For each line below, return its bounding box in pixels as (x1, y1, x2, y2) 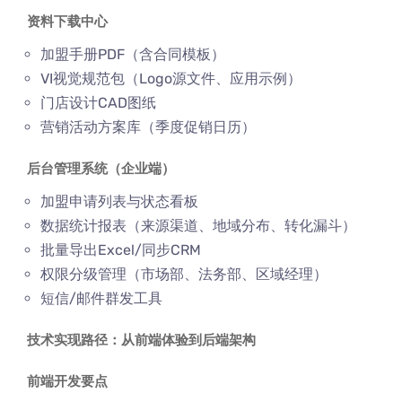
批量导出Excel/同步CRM (40, 241, 201, 258)
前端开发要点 (27, 373, 108, 389)
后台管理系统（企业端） (27, 161, 175, 177)
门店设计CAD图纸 (40, 94, 156, 111)
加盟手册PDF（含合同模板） (40, 46, 225, 63)
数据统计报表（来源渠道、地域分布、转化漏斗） (40, 217, 356, 234)
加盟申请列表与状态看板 (40, 193, 198, 210)
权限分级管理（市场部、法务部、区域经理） (40, 266, 328, 283)
